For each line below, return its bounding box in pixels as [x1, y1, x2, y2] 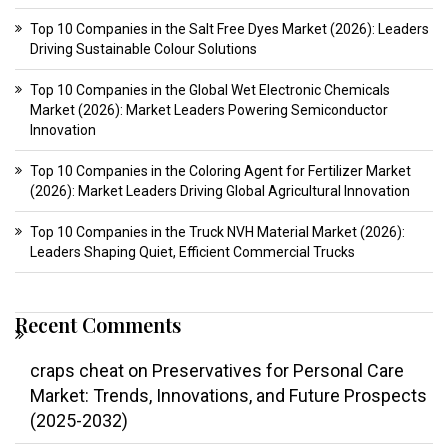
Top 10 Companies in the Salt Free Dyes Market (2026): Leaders [30, 21, 429, 38]
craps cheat [30, 360, 124, 382]
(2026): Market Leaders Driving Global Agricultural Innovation [30, 183, 410, 200]
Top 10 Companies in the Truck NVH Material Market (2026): [30, 224, 405, 241]
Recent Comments [15, 311, 181, 339]
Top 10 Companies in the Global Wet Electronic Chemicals [30, 82, 390, 99]
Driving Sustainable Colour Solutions [30, 41, 257, 58]
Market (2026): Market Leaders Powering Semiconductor [30, 102, 388, 119]
